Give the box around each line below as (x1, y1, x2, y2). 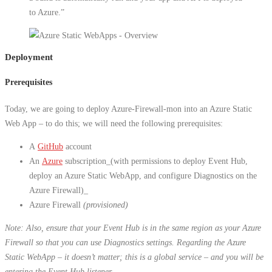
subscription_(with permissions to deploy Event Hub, (63, 155, 248, 166)
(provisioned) (83, 199, 128, 209)
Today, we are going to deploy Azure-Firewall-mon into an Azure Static (5, 103, 252, 114)
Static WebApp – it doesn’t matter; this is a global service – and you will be (5, 252, 263, 262)
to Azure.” (29, 7, 64, 18)
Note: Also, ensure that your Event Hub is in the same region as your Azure (5, 223, 261, 233)
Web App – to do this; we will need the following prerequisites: (5, 118, 223, 128)
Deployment (5, 52, 53, 63)
